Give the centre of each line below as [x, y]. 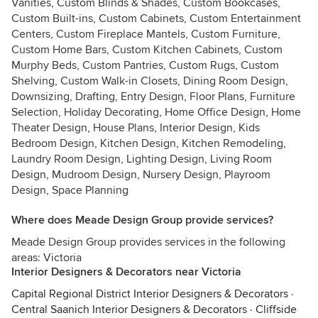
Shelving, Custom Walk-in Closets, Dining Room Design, [150, 81]
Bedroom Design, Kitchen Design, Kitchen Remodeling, [149, 143]
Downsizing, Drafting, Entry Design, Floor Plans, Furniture [153, 97]
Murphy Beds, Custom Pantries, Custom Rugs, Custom [145, 65]
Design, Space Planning [70, 190]
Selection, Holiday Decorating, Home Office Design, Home [156, 112]
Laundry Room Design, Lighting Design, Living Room [142, 159]
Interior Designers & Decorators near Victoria [126, 272]
